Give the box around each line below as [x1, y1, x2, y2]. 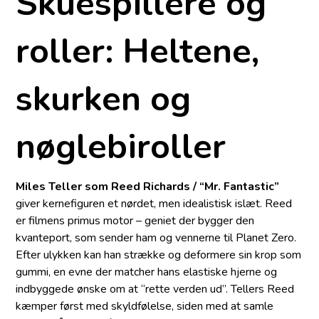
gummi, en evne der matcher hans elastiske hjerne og [16, 264, 278, 281]
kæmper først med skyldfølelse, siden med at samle [16, 298, 274, 315]
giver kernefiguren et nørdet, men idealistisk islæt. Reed [16, 196, 293, 212]
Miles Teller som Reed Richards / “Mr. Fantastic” [16, 179, 280, 195]
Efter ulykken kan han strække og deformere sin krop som [16, 247, 302, 263]
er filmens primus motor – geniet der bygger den [16, 213, 255, 229]
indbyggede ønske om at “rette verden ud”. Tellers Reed [16, 281, 295, 298]
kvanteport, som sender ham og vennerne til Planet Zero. [16, 230, 297, 246]
